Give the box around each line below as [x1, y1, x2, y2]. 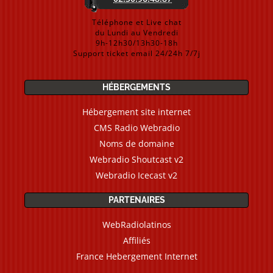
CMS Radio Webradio [93, 122, 180, 133]
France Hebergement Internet [76, 250, 197, 262]
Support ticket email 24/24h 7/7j [73, 48, 200, 58]
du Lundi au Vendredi [94, 27, 179, 38]
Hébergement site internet [82, 106, 191, 118]
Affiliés [122, 235, 151, 246]
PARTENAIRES [108, 195, 165, 205]
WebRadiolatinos [102, 219, 171, 230]
